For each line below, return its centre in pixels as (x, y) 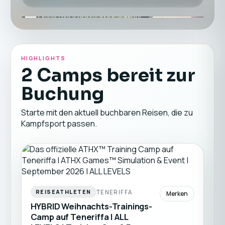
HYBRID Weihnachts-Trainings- (91, 206)
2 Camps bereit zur (108, 75)
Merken (177, 194)
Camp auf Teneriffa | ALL (79, 217)
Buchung (62, 94)
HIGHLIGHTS (43, 58)
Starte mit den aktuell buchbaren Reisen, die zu (107, 113)
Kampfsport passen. (59, 124)
